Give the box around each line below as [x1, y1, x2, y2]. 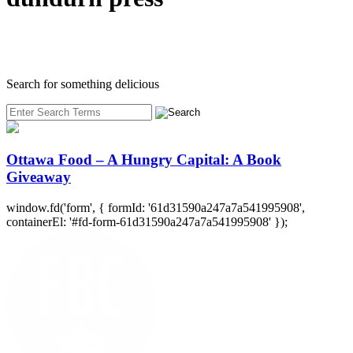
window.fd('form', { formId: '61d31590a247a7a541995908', [6, 200, 305, 214]
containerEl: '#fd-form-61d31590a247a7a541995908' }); [6, 214, 288, 229]
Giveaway [6, 169, 71, 186]
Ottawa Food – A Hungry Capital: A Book [6, 151, 281, 169]
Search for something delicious [6, 77, 159, 91]
